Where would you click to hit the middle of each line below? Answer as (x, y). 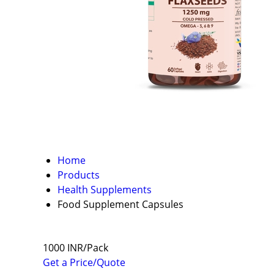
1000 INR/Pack (76, 248)
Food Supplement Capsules (120, 204)
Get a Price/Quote (84, 263)
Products (79, 175)
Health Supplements (105, 190)
